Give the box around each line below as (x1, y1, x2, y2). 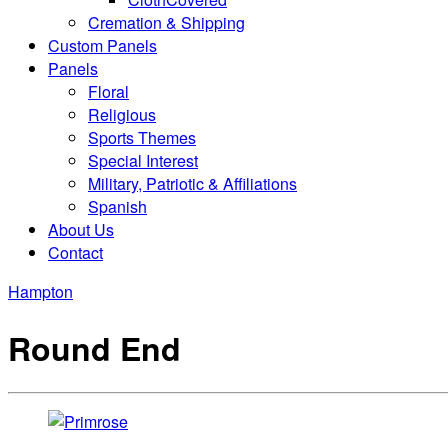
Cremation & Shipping (88, 11, 245, 35)
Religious (88, 103, 156, 127)
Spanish (88, 195, 147, 219)
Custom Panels (48, 34, 157, 58)
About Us (48, 218, 114, 242)
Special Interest (88, 149, 198, 173)
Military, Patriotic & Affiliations (88, 172, 297, 196)
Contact (48, 241, 103, 265)
